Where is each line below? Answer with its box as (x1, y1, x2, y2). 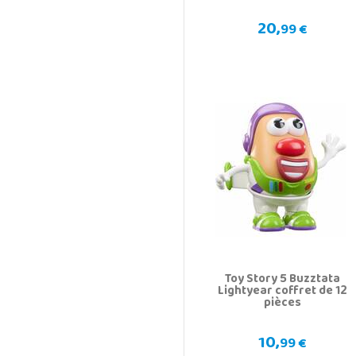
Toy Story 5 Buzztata (224, 267, 340, 292)
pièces (263, 291, 301, 315)
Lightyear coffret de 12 (217, 279, 347, 304)
